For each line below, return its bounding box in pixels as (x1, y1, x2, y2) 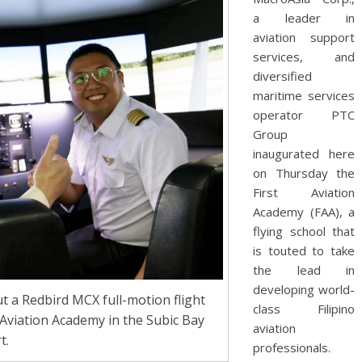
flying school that (253, 223, 355, 239)
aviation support (253, 29, 355, 45)
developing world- (253, 281, 355, 297)
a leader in (253, 10, 355, 26)
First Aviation (253, 184, 355, 200)
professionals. (253, 339, 330, 356)
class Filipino (253, 301, 355, 317)
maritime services (253, 87, 355, 103)
